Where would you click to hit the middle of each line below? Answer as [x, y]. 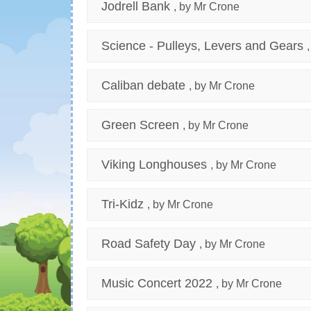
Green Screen [140, 125]
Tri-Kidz [123, 204]
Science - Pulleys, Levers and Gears [202, 46]
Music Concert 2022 [157, 284]
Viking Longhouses [154, 165]
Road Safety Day [149, 244]
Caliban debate [143, 86]
